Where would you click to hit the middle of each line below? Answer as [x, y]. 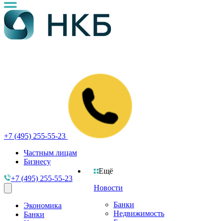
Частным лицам [50, 153]
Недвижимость [139, 213]
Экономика [43, 205]
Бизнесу [37, 162]
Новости [108, 188]
